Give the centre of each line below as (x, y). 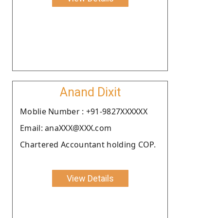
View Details (90, 178)
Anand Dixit (90, 92)
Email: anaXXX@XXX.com (66, 128)
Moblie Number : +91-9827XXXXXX (84, 111)
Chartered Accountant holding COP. (88, 144)
